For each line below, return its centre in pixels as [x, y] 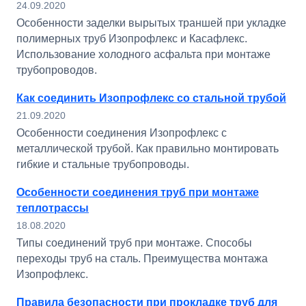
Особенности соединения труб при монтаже [138, 192]
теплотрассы [53, 208]
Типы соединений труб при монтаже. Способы [134, 243]
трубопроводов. [57, 70]
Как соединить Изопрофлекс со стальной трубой [151, 98]
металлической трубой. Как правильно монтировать [148, 149]
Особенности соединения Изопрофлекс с [122, 133]
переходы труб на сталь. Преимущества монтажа [142, 259]
